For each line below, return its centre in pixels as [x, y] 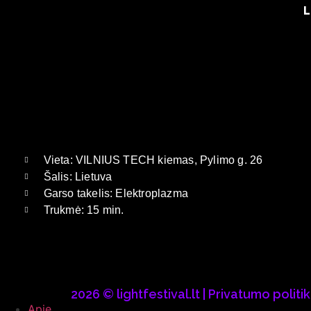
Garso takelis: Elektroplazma [116, 193]
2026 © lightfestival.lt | [140, 294]
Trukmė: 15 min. [84, 210]
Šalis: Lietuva [78, 177]
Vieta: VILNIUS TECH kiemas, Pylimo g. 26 [153, 160]
